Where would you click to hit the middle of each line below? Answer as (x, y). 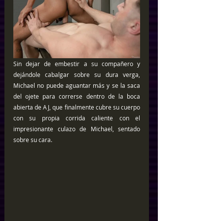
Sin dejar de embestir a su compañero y (77, 63)
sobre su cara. (34, 139)
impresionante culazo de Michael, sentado (77, 129)
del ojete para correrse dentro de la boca (77, 96)
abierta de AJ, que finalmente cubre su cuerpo (77, 107)
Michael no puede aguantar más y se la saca (77, 85)
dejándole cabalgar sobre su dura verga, (77, 74)
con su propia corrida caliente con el (77, 118)
